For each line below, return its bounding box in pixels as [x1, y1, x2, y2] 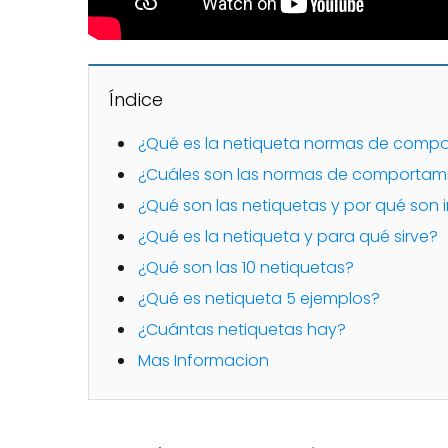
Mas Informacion [138, 349, 269, 373]
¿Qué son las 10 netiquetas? [138, 256, 354, 280]
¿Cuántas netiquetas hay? [138, 318, 346, 342]
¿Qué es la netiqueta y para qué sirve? [138, 225, 438, 249]
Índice [109, 87, 163, 113]
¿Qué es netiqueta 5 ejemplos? [138, 287, 380, 311]
